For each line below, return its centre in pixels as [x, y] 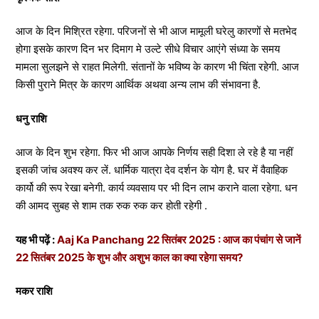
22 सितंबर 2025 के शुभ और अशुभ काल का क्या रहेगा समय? [129, 257]
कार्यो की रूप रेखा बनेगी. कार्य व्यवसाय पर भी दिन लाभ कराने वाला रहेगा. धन [157, 188]
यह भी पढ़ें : [36, 239]
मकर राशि [34, 291]
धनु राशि [31, 118]
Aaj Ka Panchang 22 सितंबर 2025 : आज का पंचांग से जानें [179, 239]
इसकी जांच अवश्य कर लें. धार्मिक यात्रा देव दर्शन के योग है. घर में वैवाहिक [152, 170]
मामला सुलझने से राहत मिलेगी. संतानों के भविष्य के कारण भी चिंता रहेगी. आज [157, 67]
